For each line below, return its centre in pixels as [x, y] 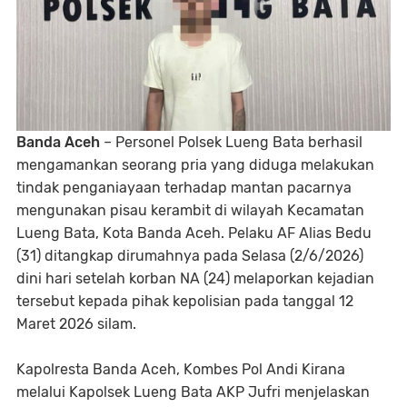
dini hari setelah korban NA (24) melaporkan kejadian [195, 278]
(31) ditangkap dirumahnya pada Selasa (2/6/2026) [190, 255]
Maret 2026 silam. [78, 323]
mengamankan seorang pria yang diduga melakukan [195, 164]
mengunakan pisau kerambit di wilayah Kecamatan [190, 210]
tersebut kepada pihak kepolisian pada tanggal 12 [185, 301]
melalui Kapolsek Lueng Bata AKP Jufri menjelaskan [193, 392]
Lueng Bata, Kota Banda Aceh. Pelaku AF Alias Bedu [194, 233]
